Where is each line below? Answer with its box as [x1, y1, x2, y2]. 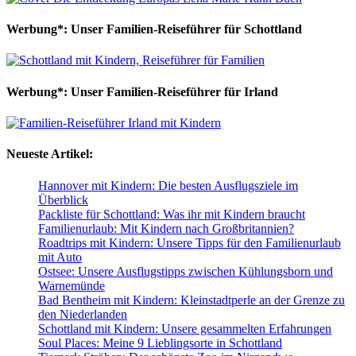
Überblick [38, 192, 88, 207]
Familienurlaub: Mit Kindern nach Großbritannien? [38, 221, 294, 235]
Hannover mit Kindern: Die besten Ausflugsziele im [38, 178, 298, 192]
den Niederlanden [38, 307, 127, 321]
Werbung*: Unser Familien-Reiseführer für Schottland [6, 22, 302, 37]
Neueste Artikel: [6, 147, 93, 161]
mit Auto [38, 250, 82, 264]
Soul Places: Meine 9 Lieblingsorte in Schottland [38, 335, 282, 350]
